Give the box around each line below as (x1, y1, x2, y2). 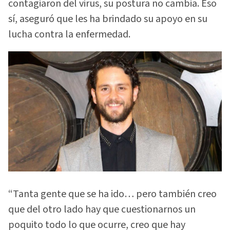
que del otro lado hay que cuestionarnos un (8, 202, 196, 217)
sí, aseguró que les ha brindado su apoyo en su (8, 11, 207, 26)
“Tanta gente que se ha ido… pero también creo (8, 186, 217, 201)
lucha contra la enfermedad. (8, 27, 130, 42)
